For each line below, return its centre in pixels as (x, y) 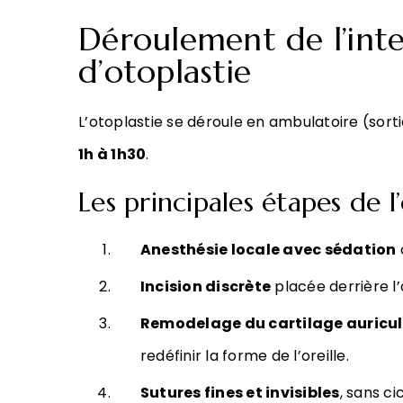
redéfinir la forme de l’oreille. (244, 356)
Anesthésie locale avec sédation (268, 250)
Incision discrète (206, 287)
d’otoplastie (165, 72)
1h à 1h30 (112, 154)
